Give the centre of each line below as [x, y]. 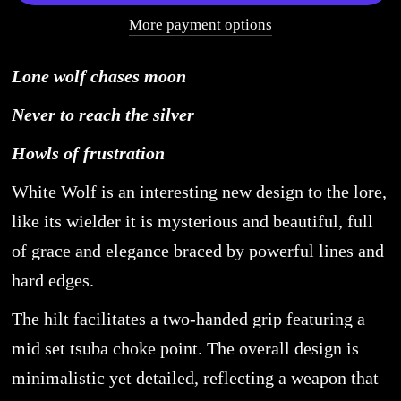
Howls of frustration [88, 154]
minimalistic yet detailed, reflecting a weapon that [195, 378]
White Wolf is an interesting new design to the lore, [199, 192]
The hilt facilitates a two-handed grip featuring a [188, 319]
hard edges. [52, 281]
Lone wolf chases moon [98, 77]
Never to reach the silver [102, 115]
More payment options [200, 25]
